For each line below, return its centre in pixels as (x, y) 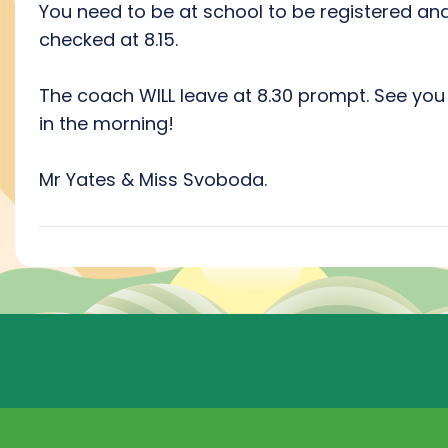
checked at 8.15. (108, 39)
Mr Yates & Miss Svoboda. (153, 179)
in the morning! (109, 123)
